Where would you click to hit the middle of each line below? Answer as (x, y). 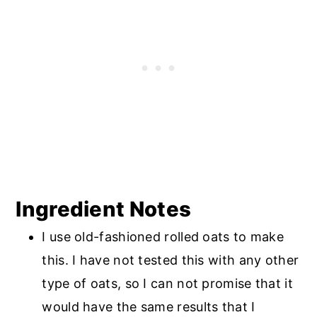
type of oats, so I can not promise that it (167, 284)
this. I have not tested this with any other (171, 260)
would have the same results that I (149, 307)
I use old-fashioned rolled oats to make (163, 237)
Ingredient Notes (104, 209)
